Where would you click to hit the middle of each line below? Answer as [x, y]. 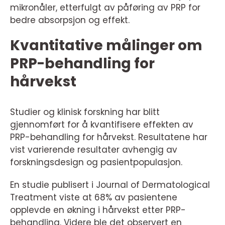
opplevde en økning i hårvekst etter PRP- [98, 210]
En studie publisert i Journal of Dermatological [110, 185]
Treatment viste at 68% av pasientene [94, 198]
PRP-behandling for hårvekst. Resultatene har [109, 137]
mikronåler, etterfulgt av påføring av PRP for [105, 8]
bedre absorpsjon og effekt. [70, 20]
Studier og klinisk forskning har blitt [85, 112]
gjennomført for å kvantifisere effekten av [102, 125]
